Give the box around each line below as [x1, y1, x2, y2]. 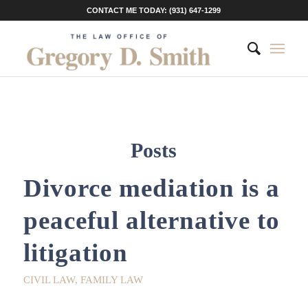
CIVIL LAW [23, 274, 75, 285]
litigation [23, 239, 128, 267]
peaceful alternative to [23, 206, 280, 234]
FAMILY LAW [80, 274, 143, 285]
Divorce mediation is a [23, 174, 280, 202]
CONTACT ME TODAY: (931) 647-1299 [87, 6, 221, 14]
